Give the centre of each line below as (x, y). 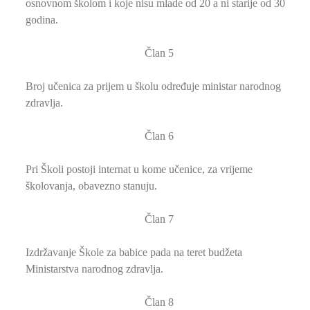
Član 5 (159, 53)
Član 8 (159, 302)
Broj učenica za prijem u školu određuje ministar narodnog (153, 86)
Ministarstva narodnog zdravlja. (94, 268)
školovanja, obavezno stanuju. (91, 185)
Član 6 (159, 136)
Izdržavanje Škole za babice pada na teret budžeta (134, 252)
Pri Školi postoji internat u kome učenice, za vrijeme (139, 169)
